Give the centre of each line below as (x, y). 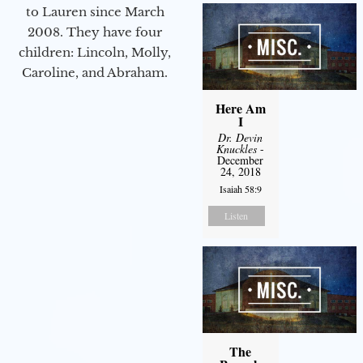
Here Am (240, 108)
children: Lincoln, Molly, (95, 53)
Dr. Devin (241, 137)
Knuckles (237, 148)
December (241, 160)
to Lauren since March (95, 12)
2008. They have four (95, 32)
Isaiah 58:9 (240, 188)
